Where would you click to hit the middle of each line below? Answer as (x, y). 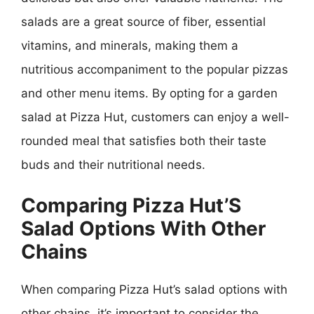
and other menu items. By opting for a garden (149, 93)
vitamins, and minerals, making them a (130, 45)
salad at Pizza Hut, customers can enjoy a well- (155, 117)
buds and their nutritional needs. (113, 164)
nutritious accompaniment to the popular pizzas (155, 69)
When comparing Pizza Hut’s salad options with (154, 289)
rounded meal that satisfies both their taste (144, 141)
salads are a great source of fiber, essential (143, 21)
